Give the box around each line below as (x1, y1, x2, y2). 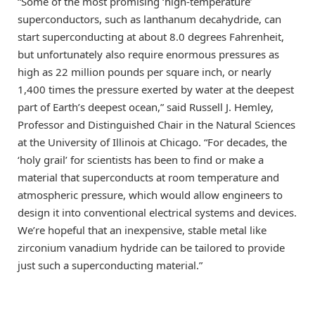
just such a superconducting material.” (18, 257, 202, 272)
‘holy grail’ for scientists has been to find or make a (18, 152, 264, 167)
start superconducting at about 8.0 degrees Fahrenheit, (18, 29, 284, 44)
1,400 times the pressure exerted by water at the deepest (18, 82, 294, 96)
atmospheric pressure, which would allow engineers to (18, 187, 283, 202)
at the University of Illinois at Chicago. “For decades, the (18, 134, 287, 149)
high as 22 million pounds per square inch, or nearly (18, 64, 271, 79)
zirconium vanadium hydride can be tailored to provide (18, 240, 285, 255)
